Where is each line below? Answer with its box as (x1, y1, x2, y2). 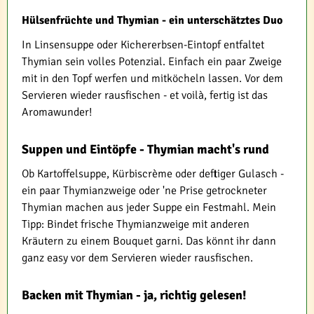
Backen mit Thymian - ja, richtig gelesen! (22, 287, 247, 303)
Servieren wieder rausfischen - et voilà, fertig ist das (22, 88, 268, 102)
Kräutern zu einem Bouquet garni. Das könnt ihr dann (22, 233, 276, 248)
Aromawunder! (22, 104, 92, 119)
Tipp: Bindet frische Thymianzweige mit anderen (22, 217, 250, 231)
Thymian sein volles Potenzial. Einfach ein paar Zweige (22, 54, 282, 69)
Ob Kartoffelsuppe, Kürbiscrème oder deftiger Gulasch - (22, 166, 284, 181)
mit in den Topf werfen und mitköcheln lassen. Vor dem (22, 71, 283, 86)
